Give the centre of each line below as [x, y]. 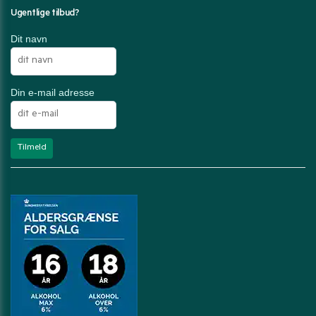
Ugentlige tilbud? [45, 14]
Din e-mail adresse [53, 93]
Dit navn [29, 39]
